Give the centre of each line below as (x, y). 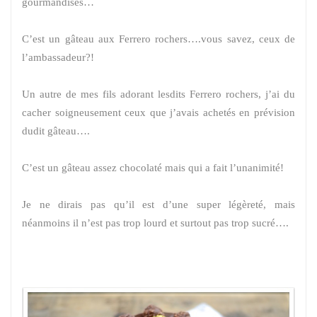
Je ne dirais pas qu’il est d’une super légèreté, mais (158, 205)
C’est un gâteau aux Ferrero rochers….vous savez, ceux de (158, 39)
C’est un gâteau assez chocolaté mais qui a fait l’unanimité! (153, 168)
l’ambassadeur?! (58, 58)
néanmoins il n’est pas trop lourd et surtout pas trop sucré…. (155, 223)
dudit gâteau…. (56, 131)
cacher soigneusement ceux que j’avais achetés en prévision (158, 113)
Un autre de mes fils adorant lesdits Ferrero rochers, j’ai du (158, 94)
